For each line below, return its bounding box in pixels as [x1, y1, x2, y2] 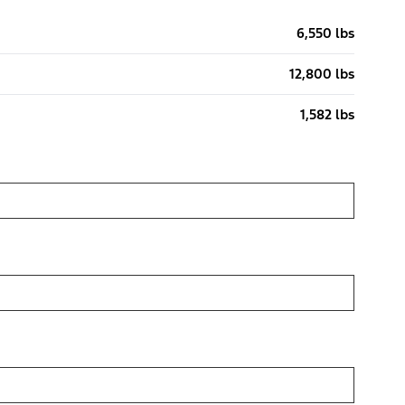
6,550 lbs [297, 24, 354, 42]
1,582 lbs [300, 105, 354, 123]
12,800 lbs [289, 64, 354, 82]
